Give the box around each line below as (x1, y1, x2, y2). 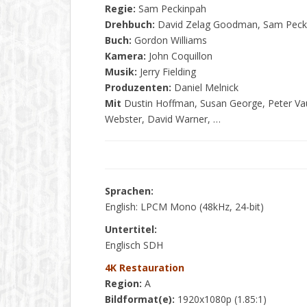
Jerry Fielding (137, 65, 196, 78)
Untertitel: (105, 223, 157, 236)
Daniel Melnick (171, 81, 238, 94)
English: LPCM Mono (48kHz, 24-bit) (105, 200, 264, 213)
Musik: (105, 65, 137, 78)
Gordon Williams (132, 34, 207, 47)
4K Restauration (105, 261, 184, 274)
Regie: (105, 2, 136, 15)
